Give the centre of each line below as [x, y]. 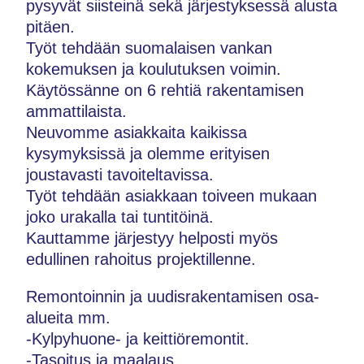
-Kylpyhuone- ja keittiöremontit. [138, 339]
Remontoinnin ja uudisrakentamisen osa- [173, 297]
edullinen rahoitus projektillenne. [141, 259]
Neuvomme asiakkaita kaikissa [136, 132]
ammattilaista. [76, 111]
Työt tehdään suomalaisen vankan [149, 48]
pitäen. [50, 27]
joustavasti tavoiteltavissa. [120, 175]
